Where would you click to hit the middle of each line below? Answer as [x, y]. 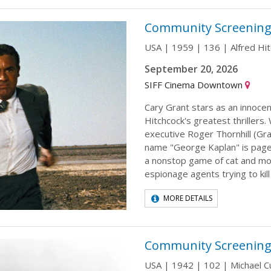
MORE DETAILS [188, 198]
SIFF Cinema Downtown [195, 84]
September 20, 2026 [191, 69]
